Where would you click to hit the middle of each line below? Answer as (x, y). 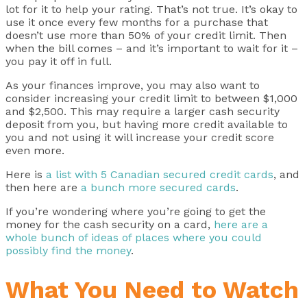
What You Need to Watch (152, 290)
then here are (43, 187)
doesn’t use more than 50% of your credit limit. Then (146, 35)
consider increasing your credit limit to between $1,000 (151, 98)
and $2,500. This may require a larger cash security (143, 111)
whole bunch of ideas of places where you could (134, 237)
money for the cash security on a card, (110, 224)
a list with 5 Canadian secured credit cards (160, 174)
